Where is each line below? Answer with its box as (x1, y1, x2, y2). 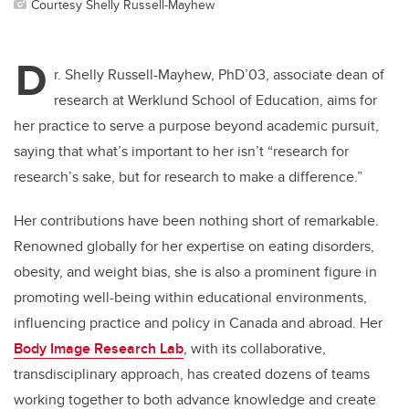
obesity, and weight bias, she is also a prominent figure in (14, 261, 377, 283)
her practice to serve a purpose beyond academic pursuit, (14, 115, 379, 137)
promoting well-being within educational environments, (14, 287, 367, 309)
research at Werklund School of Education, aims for (54, 89, 377, 111)
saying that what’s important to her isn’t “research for (14, 141, 349, 163)
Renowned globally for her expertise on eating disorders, (14, 236, 374, 257)
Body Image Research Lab (14, 338, 184, 360)
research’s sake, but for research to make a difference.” (14, 166, 366, 188)
